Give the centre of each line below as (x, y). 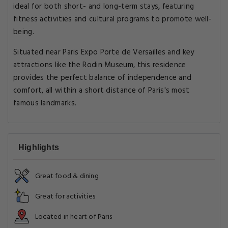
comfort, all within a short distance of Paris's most (102, 91)
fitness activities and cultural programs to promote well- (113, 19)
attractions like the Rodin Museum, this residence (100, 65)
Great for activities (65, 197)
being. (24, 32)
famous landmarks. (45, 103)
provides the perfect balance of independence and (103, 78)
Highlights (39, 147)
